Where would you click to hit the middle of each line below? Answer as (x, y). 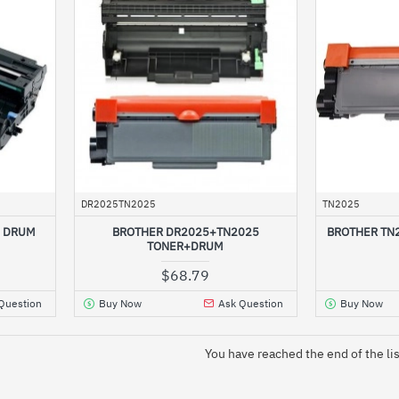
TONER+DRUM (186, 246)
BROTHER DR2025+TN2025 (185, 232)
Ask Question (251, 303)
